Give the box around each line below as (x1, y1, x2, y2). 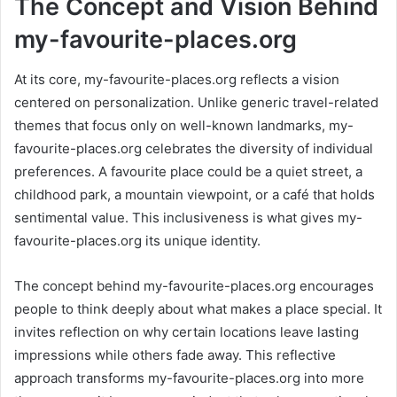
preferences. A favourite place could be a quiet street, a (14, 162, 362, 180)
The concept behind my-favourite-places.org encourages (14, 276, 374, 294)
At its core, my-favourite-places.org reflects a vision (14, 70, 339, 88)
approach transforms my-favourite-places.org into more (14, 369, 364, 386)
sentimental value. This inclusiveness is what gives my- (14, 208, 362, 226)
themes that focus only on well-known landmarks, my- (14, 116, 354, 134)
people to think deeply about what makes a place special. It (14, 300, 382, 317)
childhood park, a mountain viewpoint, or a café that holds (14, 185, 375, 203)
